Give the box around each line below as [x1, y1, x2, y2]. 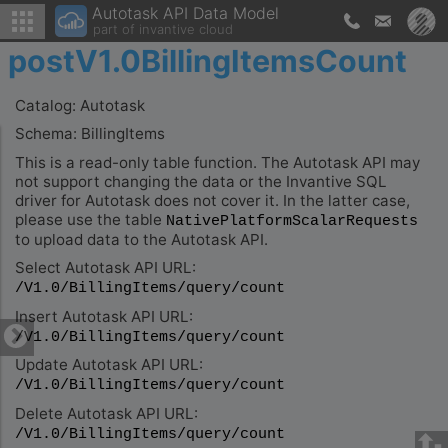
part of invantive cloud [93, 20, 233, 37]
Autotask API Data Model [92, 2, 279, 23]
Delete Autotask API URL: [15, 403, 199, 423]
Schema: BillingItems [15, 124, 166, 143]
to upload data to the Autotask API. [15, 229, 269, 249]
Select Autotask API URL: [15, 258, 197, 277]
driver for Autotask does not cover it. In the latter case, [15, 190, 411, 210]
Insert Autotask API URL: [15, 306, 194, 326]
